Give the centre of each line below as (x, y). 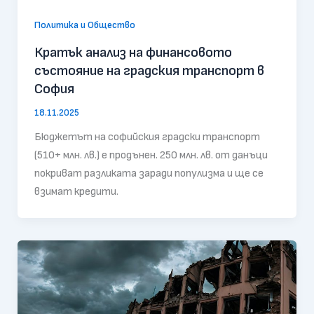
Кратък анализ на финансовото (133, 52)
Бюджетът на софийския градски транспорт (147, 137)
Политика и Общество (84, 25)
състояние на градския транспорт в (149, 70)
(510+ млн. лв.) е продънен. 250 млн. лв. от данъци (151, 155)
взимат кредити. (76, 191)
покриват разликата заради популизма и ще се (149, 173)
